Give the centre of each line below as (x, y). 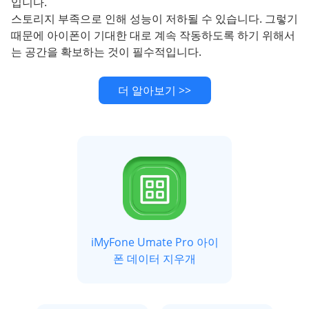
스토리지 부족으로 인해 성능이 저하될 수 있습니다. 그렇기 (154, 19)
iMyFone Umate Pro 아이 (154, 242)
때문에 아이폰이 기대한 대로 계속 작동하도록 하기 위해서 (153, 35)
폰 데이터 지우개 (154, 259)
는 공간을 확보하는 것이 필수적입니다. (106, 52)
